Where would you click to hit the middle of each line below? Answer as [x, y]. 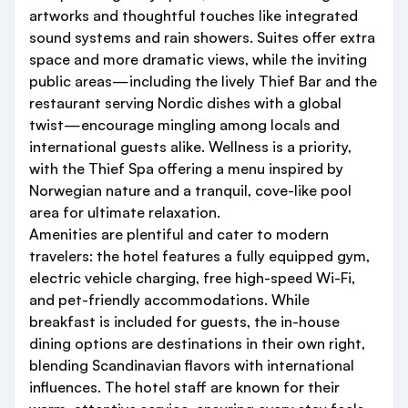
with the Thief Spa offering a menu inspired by [186, 169]
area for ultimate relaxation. [125, 213]
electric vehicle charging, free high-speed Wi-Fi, [192, 278]
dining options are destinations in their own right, [197, 344]
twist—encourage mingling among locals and [184, 125]
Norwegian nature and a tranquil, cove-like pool [190, 191]
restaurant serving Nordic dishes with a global [185, 103]
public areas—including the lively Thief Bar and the [203, 82]
